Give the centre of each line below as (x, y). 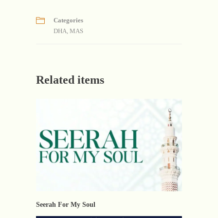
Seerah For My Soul (66, 205)
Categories (68, 20)
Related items (70, 80)
